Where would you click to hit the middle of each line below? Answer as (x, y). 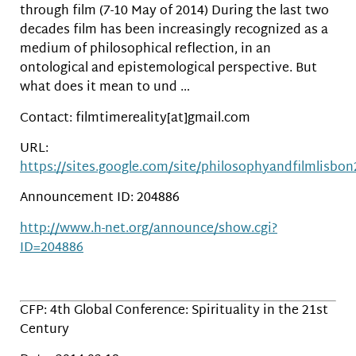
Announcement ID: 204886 (100, 199)
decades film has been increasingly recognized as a (174, 31)
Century (44, 330)
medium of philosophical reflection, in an (145, 50)
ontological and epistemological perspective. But (168, 69)
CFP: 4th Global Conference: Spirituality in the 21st (174, 311)
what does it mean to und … (105, 88)
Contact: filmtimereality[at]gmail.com (135, 118)
